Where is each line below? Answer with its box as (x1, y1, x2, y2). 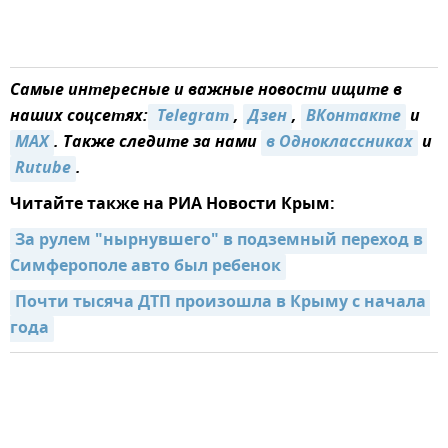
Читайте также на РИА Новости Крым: (10, 192, 335, 219)
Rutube (15, 156, 71, 183)
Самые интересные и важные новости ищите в (10, 78, 402, 105)
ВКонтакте (306, 104, 401, 131)
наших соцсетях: (10, 104, 148, 131)
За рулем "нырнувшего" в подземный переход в (15, 228, 423, 255)
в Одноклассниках (266, 130, 413, 157)
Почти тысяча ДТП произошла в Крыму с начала (15, 290, 426, 317)
